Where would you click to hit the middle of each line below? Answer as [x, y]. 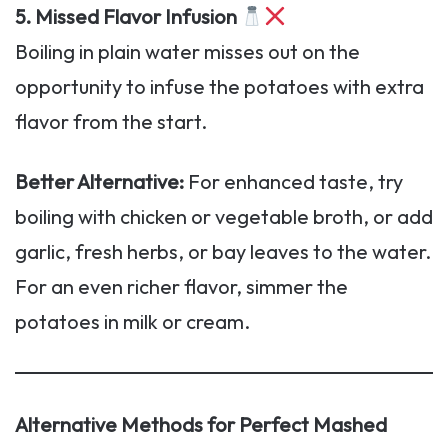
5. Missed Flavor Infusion [128, 17]
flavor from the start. [111, 122]
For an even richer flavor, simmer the [181, 287]
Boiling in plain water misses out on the [187, 52]
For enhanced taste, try [293, 182]
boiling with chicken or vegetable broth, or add [224, 217]
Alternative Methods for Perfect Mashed [201, 425]
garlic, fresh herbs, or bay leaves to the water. [223, 252]
